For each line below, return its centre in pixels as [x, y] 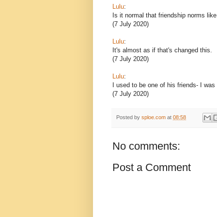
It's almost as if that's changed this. [162, 50]
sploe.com [154, 117]
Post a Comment [152, 168]
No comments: [146, 146]
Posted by [129, 117]
